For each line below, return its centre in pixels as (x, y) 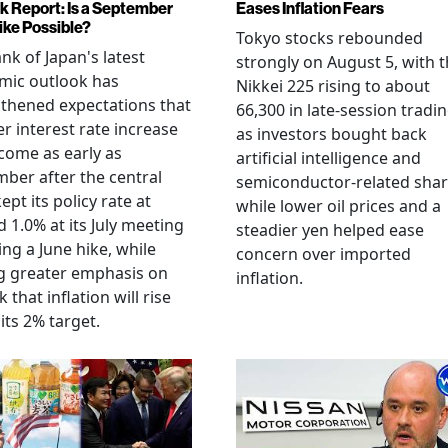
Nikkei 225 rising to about (333, 86)
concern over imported (323, 254)
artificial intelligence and (328, 158)
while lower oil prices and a (338, 206)
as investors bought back (331, 134)
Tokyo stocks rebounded (329, 38)
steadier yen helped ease (330, 230)
